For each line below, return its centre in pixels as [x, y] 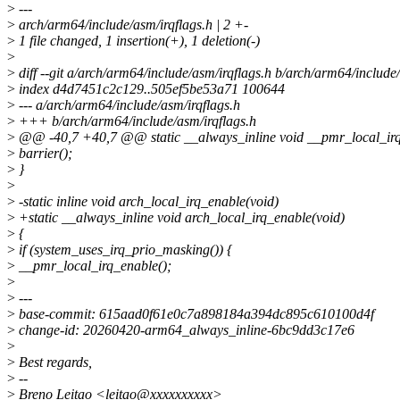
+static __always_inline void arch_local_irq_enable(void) [180, 217]
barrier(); [44, 153]
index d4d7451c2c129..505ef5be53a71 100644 [150, 88]
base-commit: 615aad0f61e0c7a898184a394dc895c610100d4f [195, 313]
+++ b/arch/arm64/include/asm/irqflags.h [136, 121]
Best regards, [54, 362]
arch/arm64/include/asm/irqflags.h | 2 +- [132, 24]
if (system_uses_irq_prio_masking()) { [124, 249]
